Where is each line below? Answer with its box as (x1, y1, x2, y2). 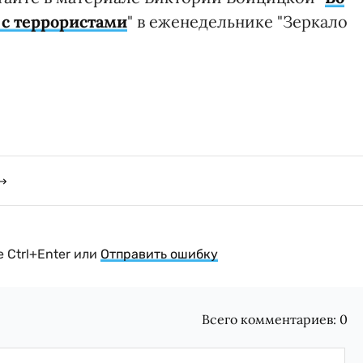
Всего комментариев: (202, 311, 340, 328)
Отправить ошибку (100, 246, 218, 263)
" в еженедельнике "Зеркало (127, 11, 348, 32)
